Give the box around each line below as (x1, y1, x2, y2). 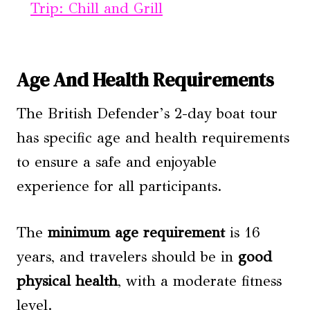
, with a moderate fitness (118, 272, 282, 290)
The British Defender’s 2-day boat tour (17, 104, 277, 122)
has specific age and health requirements (17, 129, 289, 147)
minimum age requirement (48, 224, 225, 241)
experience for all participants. (17, 177, 222, 195)
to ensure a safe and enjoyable (17, 153, 217, 171)
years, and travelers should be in (17, 248, 238, 266)
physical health (17, 272, 118, 290)
